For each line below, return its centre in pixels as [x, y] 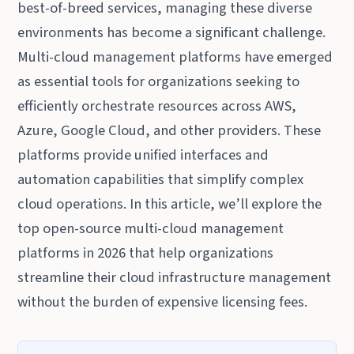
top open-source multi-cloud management [151, 228]
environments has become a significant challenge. [172, 32]
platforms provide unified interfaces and [143, 154]
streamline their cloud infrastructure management [175, 277]
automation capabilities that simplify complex [161, 179]
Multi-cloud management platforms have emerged [175, 56]
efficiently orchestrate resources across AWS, [157, 105]
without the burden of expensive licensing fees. [163, 301]
